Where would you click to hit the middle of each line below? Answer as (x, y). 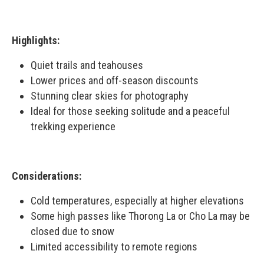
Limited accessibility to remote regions (114, 246)
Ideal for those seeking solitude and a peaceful (130, 111)
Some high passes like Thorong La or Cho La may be (140, 216)
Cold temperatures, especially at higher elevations (137, 200)
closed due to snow (72, 231)
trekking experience (73, 126)
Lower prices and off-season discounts (115, 80)
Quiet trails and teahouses (87, 65)
